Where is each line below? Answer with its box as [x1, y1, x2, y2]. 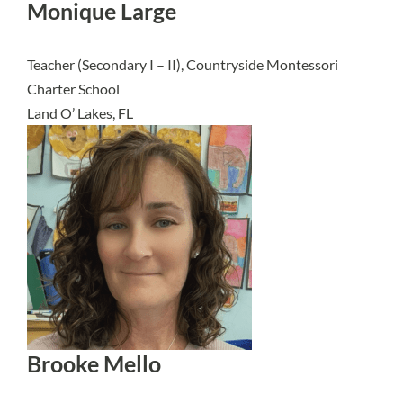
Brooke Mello [27, 351, 161, 377]
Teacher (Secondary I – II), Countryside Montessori [27, 56, 338, 73]
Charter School [27, 80, 120, 97]
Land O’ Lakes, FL [27, 104, 133, 121]
